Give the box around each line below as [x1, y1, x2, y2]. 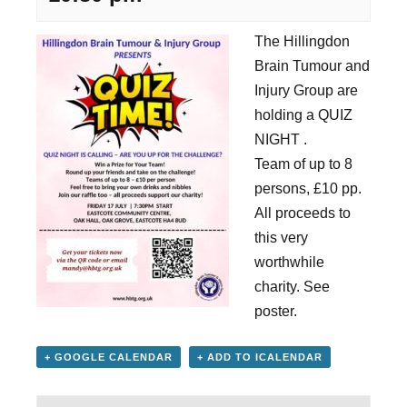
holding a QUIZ [254, 107, 352, 123]
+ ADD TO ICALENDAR [197, 352, 323, 362]
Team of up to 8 [254, 156, 352, 172]
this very [254, 230, 308, 245]
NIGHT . [254, 132, 307, 147]
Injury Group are [254, 83, 358, 98]
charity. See [254, 279, 330, 294]
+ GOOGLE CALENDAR [45, 352, 173, 362]
